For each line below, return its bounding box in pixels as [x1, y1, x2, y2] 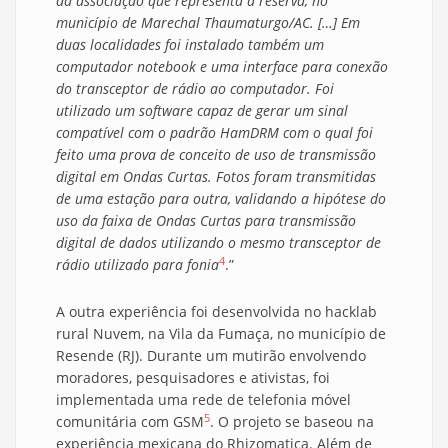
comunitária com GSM [56, 412, 204, 432]
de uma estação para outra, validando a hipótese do [56, 189, 386, 209]
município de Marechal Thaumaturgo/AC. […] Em [56, 13, 360, 33]
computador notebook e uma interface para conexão [56, 57, 388, 77]
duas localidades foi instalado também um [56, 35, 324, 55]
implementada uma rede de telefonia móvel [56, 390, 351, 410]
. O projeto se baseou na [210, 412, 374, 432]
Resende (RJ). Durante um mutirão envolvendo [56, 346, 366, 366]
